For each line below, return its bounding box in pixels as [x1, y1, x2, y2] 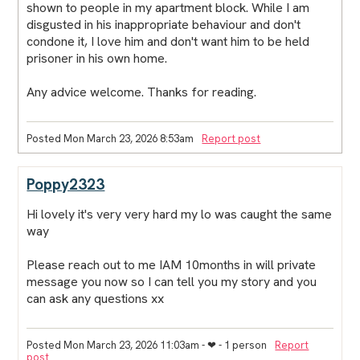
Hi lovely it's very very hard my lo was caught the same [27, 205, 333, 223]
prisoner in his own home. [27, 49, 168, 67]
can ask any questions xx [27, 289, 165, 307]
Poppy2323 [27, 174, 105, 194]
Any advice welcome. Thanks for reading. [27, 83, 257, 100]
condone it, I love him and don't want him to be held [27, 32, 310, 50]
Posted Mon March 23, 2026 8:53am [27, 131, 194, 145]
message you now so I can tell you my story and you [27, 272, 317, 290]
